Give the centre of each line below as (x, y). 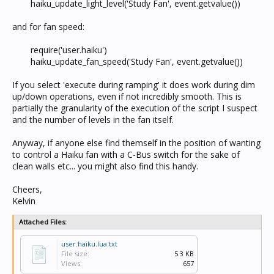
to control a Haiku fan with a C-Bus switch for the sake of (126, 154)
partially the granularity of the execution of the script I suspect (135, 108)
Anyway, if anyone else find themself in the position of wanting (136, 143)
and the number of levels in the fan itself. (93, 120)
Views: (72, 263)
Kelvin (24, 201)
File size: (75, 254)
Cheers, (27, 189)
